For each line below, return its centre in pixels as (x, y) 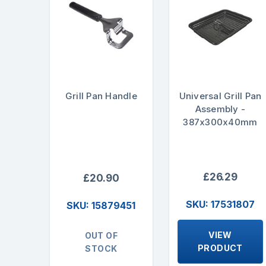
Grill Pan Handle (101, 96)
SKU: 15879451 (101, 206)
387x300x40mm (220, 122)
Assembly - (220, 109)
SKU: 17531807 (220, 205)
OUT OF (101, 236)
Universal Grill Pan (220, 96)
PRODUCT (220, 248)
